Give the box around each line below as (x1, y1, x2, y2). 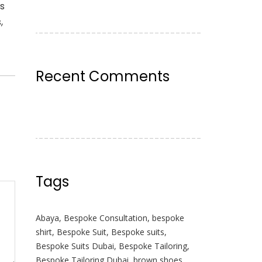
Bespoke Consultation (63, 212, 147, 223)
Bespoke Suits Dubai (35, 240, 114, 251)
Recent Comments (35, 66, 170, 86)
